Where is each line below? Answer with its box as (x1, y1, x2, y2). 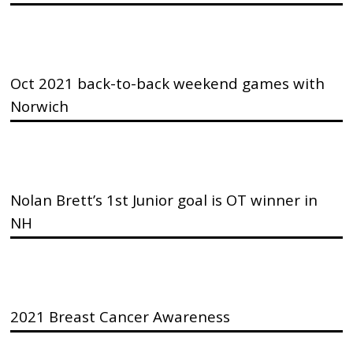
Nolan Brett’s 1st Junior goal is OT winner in (10, 190, 318, 210)
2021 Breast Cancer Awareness (10, 307, 231, 326)
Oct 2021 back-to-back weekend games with (10, 73, 325, 93)
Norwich (10, 96, 69, 116)
